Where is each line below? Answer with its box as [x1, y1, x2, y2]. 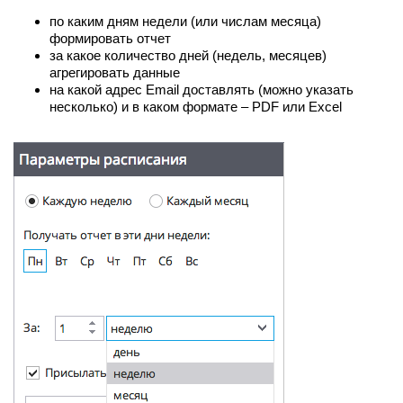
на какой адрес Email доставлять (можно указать [49, 81, 354, 97]
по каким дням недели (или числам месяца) [49, 13, 321, 29]
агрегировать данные [49, 64, 180, 80]
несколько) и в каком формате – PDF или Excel [49, 98, 342, 114]
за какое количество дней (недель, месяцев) [49, 47, 327, 63]
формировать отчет [49, 30, 171, 46]
